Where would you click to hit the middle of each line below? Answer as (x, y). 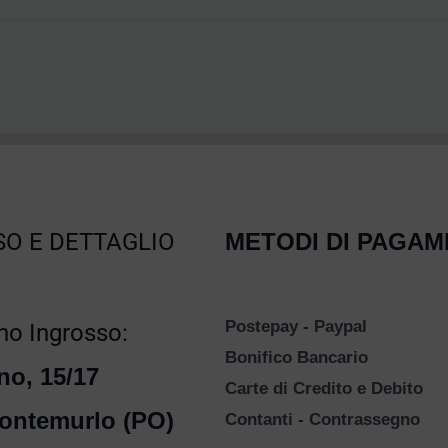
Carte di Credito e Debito (323, 389)
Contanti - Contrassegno (322, 420)
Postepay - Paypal (295, 327)
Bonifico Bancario (296, 358)
